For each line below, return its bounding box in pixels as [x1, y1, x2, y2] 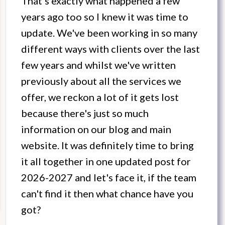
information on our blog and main [21, 123, 171, 136]
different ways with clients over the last [21, 43, 200, 55]
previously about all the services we [21, 75, 181, 87]
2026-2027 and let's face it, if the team [21, 171, 196, 184]
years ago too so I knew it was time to [21, 11, 188, 23]
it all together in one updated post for [21, 155, 191, 168]
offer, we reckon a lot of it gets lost [21, 91, 179, 103]
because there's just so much [21, 107, 149, 120]
